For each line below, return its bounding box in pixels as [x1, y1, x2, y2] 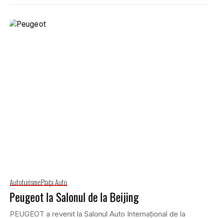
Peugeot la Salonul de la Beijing [10, 188, 139, 205]
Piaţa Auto [41, 176, 67, 187]
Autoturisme [10, 176, 41, 187]
